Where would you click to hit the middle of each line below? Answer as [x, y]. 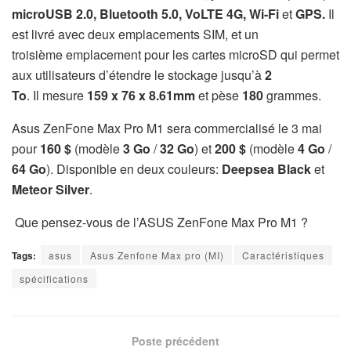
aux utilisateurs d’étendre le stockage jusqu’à [137, 74]
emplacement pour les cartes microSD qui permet [203, 54]
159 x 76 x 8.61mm [141, 95]
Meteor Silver [51, 189]
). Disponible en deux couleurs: [132, 168]
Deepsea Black [265, 168]
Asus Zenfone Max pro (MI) [157, 255]
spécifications [54, 278]
